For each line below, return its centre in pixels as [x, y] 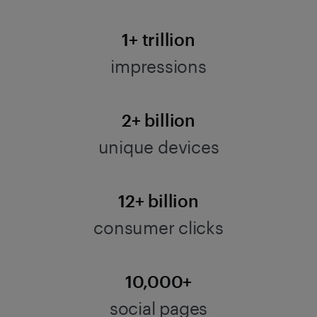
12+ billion [158, 201]
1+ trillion [158, 39]
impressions [158, 66]
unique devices [158, 147]
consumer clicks [158, 227]
